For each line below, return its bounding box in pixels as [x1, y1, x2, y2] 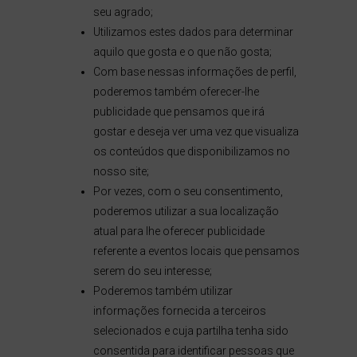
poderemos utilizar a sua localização [92, 205, 279, 218]
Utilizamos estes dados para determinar [92, 25, 293, 38]
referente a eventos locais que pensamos [92, 245, 300, 257]
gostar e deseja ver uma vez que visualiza [92, 125, 299, 138]
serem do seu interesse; [92, 265, 212, 277]
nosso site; [92, 165, 149, 178]
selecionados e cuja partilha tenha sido [92, 324, 288, 337]
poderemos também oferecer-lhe [92, 85, 259, 98]
